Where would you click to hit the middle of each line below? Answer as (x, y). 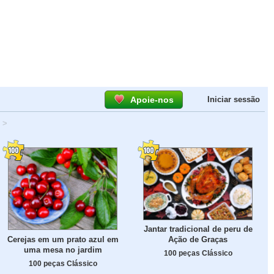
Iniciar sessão (234, 99)
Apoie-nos (152, 100)
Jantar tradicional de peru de (198, 229)
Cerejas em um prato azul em (63, 239)
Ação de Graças (198, 240)
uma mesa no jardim (63, 250)
